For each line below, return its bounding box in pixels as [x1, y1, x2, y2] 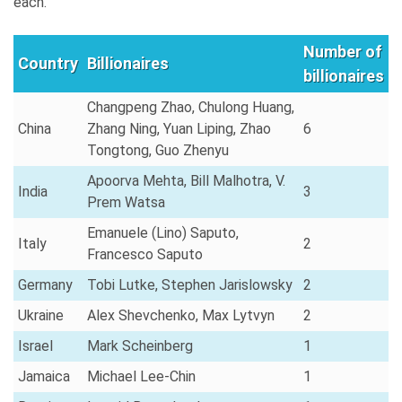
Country [18, 53, 78, 73]
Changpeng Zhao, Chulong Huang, [87, 98, 294, 116]
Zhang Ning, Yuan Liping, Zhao [87, 119, 271, 137]
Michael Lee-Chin [87, 367, 196, 385]
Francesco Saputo [87, 245, 203, 263]
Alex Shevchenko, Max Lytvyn [87, 306, 275, 324]
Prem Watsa [87, 193, 165, 211]
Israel [18, 336, 53, 354]
